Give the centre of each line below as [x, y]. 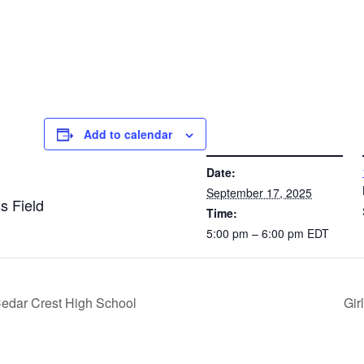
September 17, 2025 [259, 193]
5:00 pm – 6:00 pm [257, 233]
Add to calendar [128, 134]
